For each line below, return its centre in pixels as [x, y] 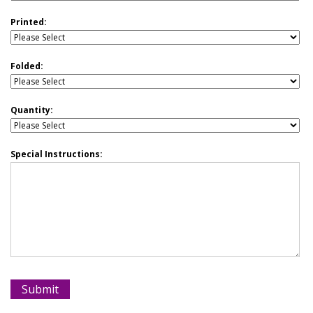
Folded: [27, 66]
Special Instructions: [57, 154]
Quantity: [32, 110]
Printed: [29, 22]
